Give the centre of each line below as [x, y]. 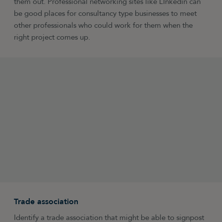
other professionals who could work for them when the [104, 25]
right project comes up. [52, 37]
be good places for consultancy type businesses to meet [106, 13]
